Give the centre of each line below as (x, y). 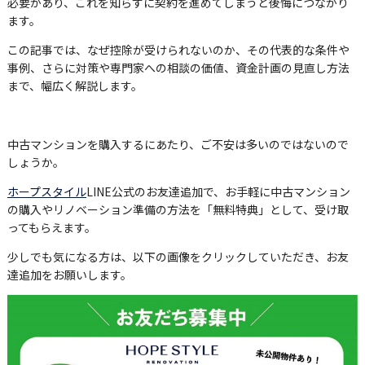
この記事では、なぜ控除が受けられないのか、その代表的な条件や (178, 50)
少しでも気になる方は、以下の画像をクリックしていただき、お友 (178, 257)
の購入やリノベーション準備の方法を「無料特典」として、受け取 (178, 209)
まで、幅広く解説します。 (75, 86)
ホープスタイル (46, 191)
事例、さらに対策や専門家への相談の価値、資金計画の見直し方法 (178, 68)
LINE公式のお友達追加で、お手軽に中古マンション (218, 191)
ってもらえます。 (51, 227)
